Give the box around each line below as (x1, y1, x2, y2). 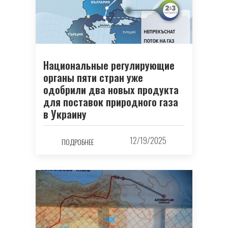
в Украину (43, 106, 87, 122)
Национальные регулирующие (43, 58, 175, 73)
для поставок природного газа (43, 94, 178, 110)
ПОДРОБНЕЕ (61, 136, 94, 147)
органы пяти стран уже (43, 70, 143, 85)
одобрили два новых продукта (43, 82, 179, 98)
